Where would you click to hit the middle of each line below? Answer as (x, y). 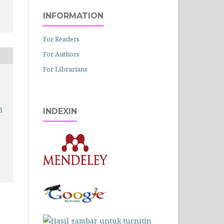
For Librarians (65, 69)
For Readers (61, 39)
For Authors (61, 54)
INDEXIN (60, 111)
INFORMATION (73, 15)
